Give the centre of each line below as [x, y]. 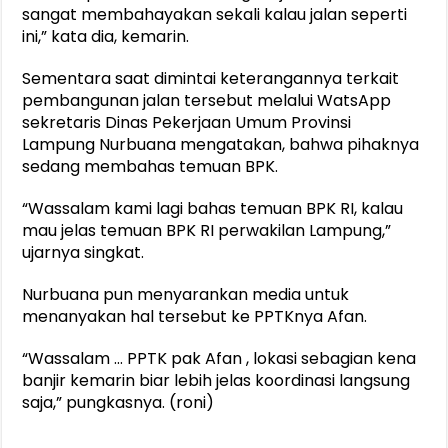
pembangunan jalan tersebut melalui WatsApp [207, 100]
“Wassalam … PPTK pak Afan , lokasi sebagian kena [219, 358]
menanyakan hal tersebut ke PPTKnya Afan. [195, 316]
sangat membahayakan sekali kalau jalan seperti [215, 14]
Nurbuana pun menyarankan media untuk [186, 294]
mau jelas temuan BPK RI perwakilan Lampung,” [207, 230]
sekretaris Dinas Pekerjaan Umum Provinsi [187, 122]
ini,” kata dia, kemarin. [106, 36]
